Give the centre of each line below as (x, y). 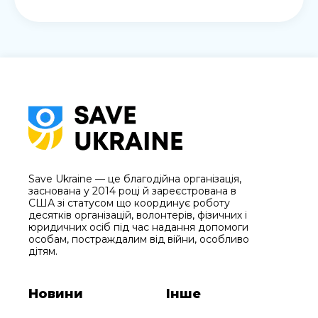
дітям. (43, 252)
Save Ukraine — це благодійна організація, (135, 179)
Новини (56, 294)
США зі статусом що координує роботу (129, 203)
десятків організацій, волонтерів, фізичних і (138, 215)
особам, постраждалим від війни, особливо (139, 240)
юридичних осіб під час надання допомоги (138, 227)
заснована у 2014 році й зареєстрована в (132, 191)
